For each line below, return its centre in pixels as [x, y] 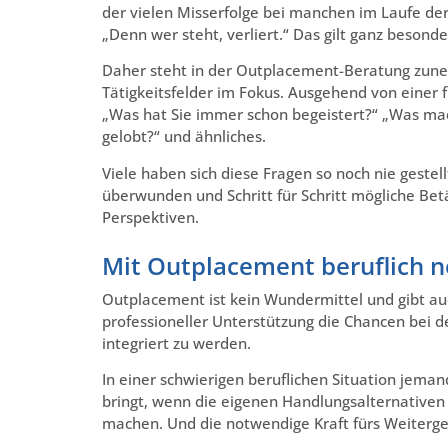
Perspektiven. [150, 216]
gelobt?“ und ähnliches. [184, 136]
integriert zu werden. [176, 342]
